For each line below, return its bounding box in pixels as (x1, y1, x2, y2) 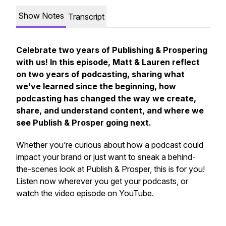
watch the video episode (16, 188, 105, 198)
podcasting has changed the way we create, (16, 93, 196, 103)
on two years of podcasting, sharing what (16, 69, 185, 79)
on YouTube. (105, 188, 154, 198)
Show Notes (18, 11, 64, 21)
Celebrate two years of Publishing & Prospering (16, 45, 207, 55)
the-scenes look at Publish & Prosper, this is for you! (16, 164, 205, 174)
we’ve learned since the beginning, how (16, 81, 176, 91)
